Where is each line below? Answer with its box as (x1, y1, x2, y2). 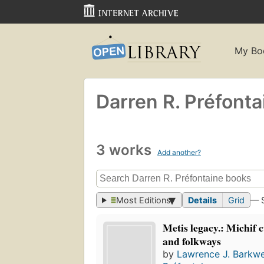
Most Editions (116, 195, 171, 206)
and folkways (163, 233, 222, 249)
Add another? (157, 147, 201, 157)
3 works (96, 141, 155, 159)
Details (188, 195, 217, 206)
